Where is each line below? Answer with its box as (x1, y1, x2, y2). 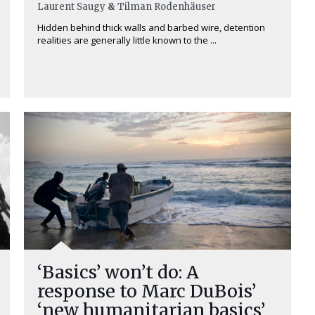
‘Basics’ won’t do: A (37, 261, 199, 283)
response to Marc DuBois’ (37, 280, 256, 302)
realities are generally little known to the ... (37, 34, 217, 46)
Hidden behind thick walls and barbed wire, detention (37, 21, 265, 34)
